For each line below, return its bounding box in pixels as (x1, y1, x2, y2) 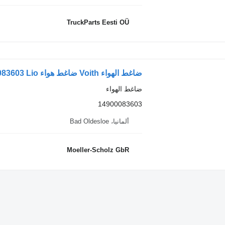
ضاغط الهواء (106, 85, 143, 93)
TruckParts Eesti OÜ (67, 18, 130, 26)
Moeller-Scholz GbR (67, 146, 130, 154)
